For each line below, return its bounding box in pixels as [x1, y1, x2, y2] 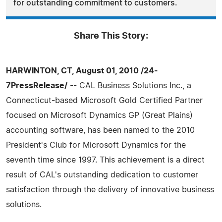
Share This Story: [74, 31, 148, 41]
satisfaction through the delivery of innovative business [6, 185, 214, 194]
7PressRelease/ [6, 81, 67, 90]
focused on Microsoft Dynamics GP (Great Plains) [6, 111, 193, 119]
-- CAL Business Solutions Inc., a [67, 81, 191, 90]
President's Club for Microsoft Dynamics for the [6, 141, 186, 149]
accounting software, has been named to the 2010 [6, 126, 195, 134]
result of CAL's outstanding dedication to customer [6, 170, 198, 179]
